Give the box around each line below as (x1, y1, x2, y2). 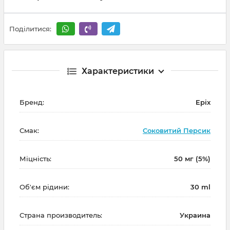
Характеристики (81, 66, 154, 76)
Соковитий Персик (143, 126, 210, 135)
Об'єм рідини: (20, 182, 69, 191)
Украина (180, 210, 210, 219)
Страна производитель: (20, 210, 102, 219)
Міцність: (20, 154, 51, 163)
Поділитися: (9, 25, 51, 33)
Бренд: (20, 98, 44, 106)
